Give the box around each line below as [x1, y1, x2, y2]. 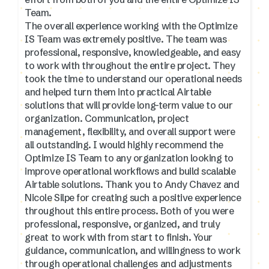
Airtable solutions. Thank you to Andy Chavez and [25, 178, 105, 190]
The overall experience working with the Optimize [25, 19, 238, 32]
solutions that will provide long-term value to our [25, 98, 234, 111]
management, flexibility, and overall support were [25, 125, 235, 138]
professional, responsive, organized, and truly [25, 217, 220, 230]
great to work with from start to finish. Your [25, 231, 213, 243]
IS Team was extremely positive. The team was [25, 32, 227, 45]
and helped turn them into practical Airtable [25, 85, 211, 98]
